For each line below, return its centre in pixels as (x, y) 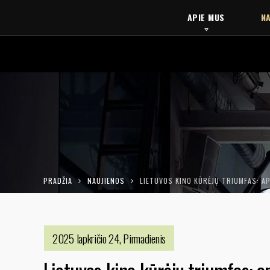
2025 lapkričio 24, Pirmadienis (109, 238)
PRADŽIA (58, 181)
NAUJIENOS (106, 181)
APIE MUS (206, 17)
